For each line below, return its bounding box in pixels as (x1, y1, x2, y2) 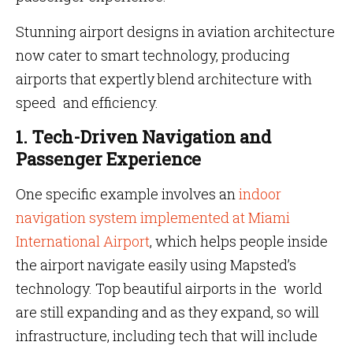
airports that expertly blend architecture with (16, 69, 312, 88)
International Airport (16, 232, 150, 251)
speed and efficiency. (16, 93, 158, 112)
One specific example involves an (16, 184, 236, 203)
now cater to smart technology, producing (16, 46, 290, 65)
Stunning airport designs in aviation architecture (16, 22, 335, 41)
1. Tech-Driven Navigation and (16, 125, 271, 148)
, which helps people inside (150, 232, 328, 251)
